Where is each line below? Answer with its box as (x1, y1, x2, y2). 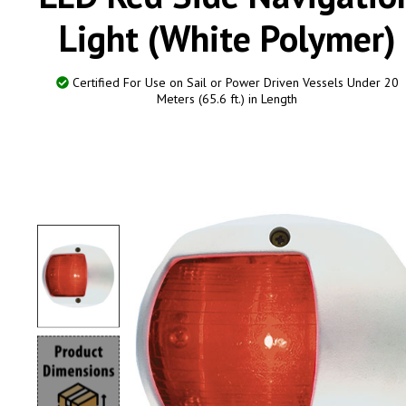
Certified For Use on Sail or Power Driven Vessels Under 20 (68, 74, 399, 91)
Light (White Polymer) (58, 14, 396, 62)
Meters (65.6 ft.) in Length (157, 91, 298, 107)
